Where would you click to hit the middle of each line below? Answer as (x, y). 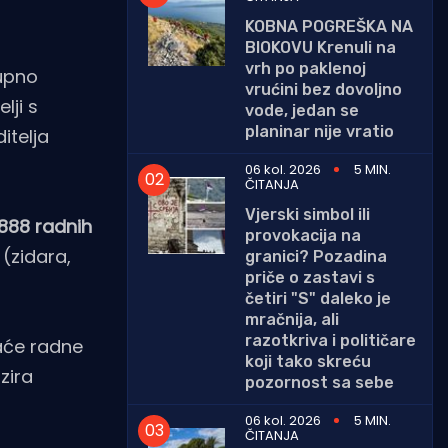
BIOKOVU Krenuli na (320, 47)
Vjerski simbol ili (307, 214)
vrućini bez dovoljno (323, 89)
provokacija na (303, 235)
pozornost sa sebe (319, 382)
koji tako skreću (308, 361)
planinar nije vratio (319, 131)
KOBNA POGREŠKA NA (329, 26)
